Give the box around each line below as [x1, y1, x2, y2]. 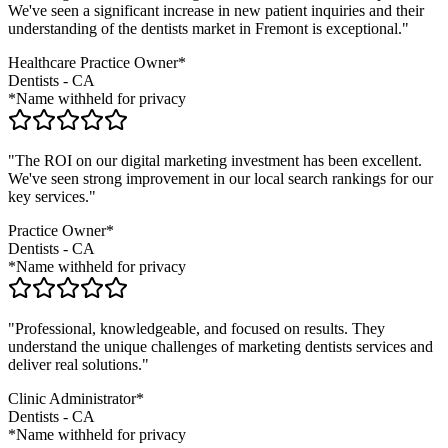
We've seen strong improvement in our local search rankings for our [8, 170, 433, 188]
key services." [8, 188, 96, 206]
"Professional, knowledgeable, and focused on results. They [8, 320, 385, 338]
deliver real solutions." [8, 356, 149, 374]
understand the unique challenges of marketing [8, 338, 301, 356]
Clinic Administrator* [8, 390, 144, 408]
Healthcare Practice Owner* [8, 54, 186, 72]
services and [352, 338, 433, 356]
